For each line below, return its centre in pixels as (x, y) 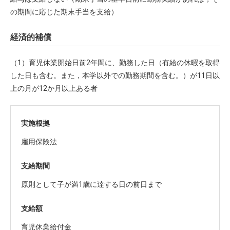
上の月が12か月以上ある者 (54, 88)
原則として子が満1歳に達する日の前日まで (91, 184)
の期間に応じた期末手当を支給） (64, 12)
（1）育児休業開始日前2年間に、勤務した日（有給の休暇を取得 (115, 63)
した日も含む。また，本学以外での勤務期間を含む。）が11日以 (115, 75)
